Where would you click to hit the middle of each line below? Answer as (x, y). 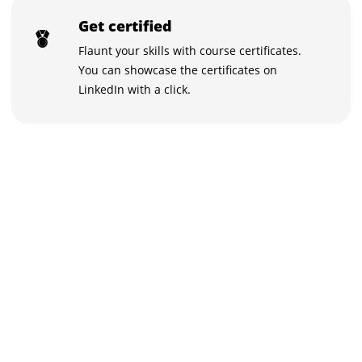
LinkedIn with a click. (135, 89)
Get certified (126, 25)
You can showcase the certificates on (178, 69)
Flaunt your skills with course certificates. (190, 50)
